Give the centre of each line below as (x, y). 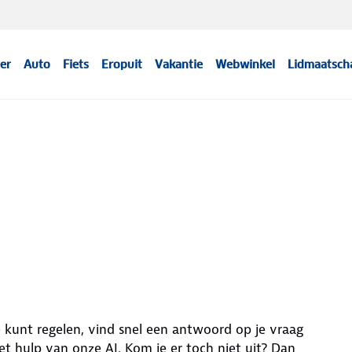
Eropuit (122, 64)
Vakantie (179, 64)
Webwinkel (246, 64)
